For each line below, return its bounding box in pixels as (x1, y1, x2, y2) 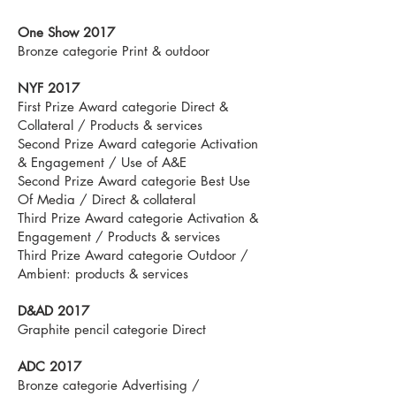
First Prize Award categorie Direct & (18, 98, 228, 115)
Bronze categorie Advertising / (18, 377, 200, 393)
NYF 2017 (18, 80, 80, 96)
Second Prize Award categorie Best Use (18, 172, 250, 189)
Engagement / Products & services (18, 228, 220, 245)
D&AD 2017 (18, 302, 89, 319)
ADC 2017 (18, 358, 81, 375)
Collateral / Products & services (18, 117, 202, 133)
